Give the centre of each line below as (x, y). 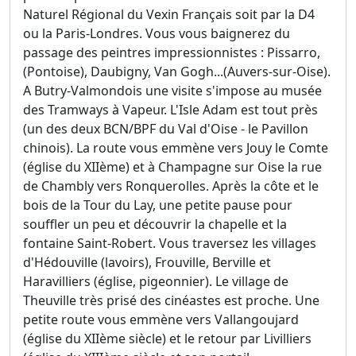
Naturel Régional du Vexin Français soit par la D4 (169, 15)
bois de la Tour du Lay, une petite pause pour (158, 205)
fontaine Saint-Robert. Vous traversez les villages (170, 244)
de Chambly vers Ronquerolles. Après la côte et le (171, 186)
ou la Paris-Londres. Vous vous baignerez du (157, 34)
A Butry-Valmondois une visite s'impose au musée (172, 91)
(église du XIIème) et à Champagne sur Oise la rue (172, 167)
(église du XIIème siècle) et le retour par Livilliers (167, 339)
